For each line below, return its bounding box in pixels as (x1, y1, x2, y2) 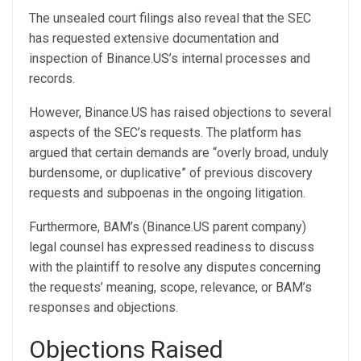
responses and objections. (29, 300, 178, 316)
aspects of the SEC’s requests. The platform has (29, 125, 301, 141)
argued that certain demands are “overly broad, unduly (29, 145, 329, 161)
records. (29, 71, 78, 87)
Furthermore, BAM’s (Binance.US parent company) (29, 219, 306, 235)
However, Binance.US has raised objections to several (29, 105, 331, 121)
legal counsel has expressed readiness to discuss (29, 239, 314, 255)
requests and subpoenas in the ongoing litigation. (29, 185, 309, 201)
